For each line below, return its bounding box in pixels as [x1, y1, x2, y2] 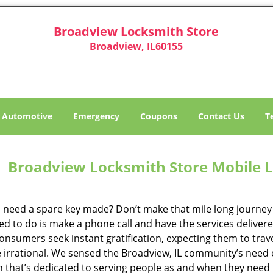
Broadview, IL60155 [90, 40, 183, 53]
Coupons [140, 110, 177, 122]
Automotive [2, 110, 52, 122]
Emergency [73, 110, 119, 122]
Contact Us [198, 110, 244, 122]
